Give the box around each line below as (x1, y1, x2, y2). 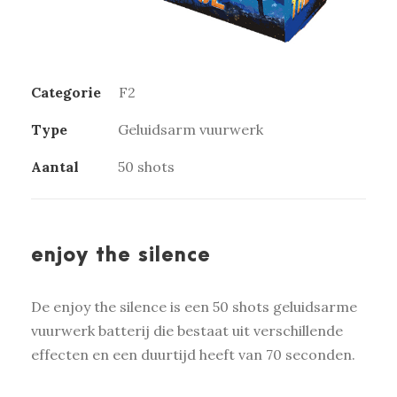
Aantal (31, 157, 79, 175)
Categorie (31, 82, 101, 101)
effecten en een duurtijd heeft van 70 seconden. (31, 345, 359, 363)
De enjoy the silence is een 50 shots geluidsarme (31, 297, 357, 315)
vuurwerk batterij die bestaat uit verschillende (31, 321, 343, 339)
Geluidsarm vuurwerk (118, 120, 263, 138)
